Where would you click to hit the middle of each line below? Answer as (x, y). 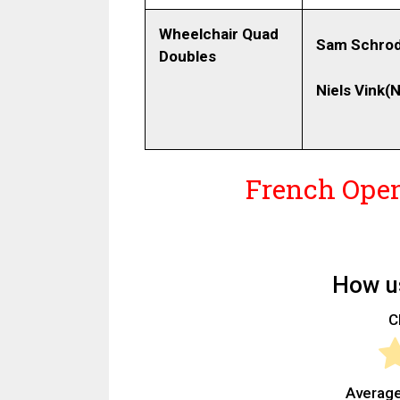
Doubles (187, 57)
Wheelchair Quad (219, 34)
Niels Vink (350, 90)
